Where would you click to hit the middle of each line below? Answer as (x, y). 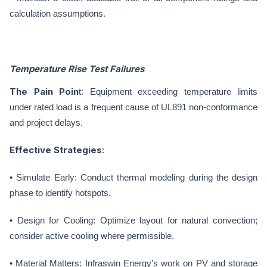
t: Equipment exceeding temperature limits (168, 91)
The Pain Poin (44, 91)
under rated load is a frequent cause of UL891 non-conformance (133, 107)
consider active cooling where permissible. (92, 236)
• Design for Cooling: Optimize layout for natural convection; (133, 220)
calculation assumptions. (58, 13)
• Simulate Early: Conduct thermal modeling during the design (133, 177)
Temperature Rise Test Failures (77, 69)
